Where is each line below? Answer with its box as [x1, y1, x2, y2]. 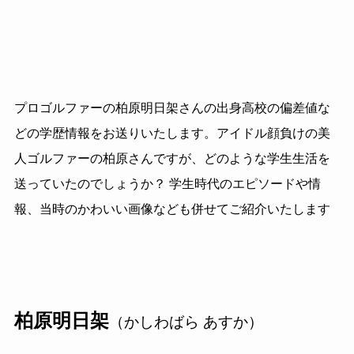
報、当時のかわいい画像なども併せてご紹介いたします [13, 202, 330, 217]
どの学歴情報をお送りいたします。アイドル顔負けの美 [13, 126, 330, 141]
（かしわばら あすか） [108, 314, 263, 331]
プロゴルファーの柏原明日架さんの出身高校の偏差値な [13, 101, 330, 115]
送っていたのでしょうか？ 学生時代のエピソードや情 [13, 177, 321, 191]
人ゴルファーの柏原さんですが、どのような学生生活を [13, 152, 330, 166]
